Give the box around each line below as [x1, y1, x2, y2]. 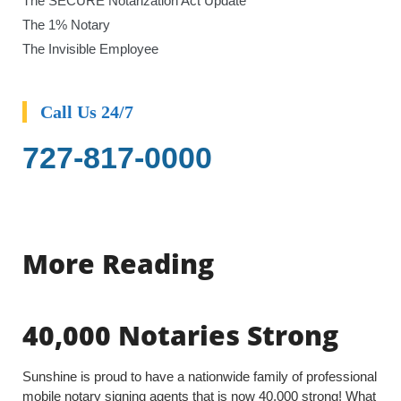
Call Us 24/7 [40, 102, 133, 123]
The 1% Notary [22, 17, 110, 33]
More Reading [22, 245, 214, 283]
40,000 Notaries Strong [22, 317, 338, 354]
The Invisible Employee [22, 41, 158, 57]
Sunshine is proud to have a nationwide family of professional [22, 369, 377, 385]
